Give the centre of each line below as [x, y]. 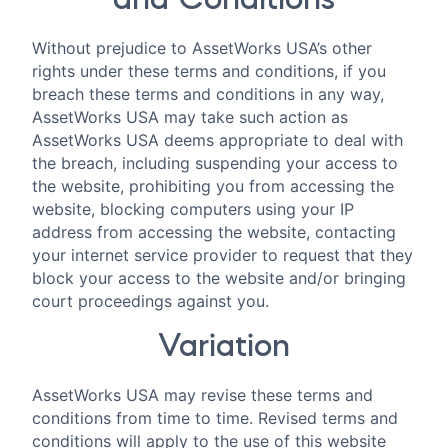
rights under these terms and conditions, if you [209, 71]
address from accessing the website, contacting [214, 232]
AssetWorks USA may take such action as [190, 117]
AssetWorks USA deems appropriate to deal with [217, 140]
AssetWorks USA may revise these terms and [202, 395]
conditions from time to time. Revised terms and [215, 418]
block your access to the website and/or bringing [219, 278]
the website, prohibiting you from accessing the [213, 186]
